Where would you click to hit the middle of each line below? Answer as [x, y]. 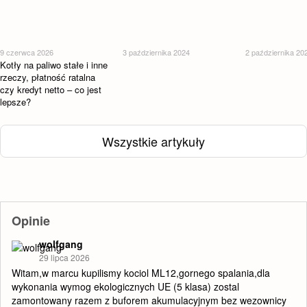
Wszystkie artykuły [153, 141]
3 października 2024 [157, 52]
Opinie [31, 221]
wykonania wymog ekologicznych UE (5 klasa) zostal [125, 287]
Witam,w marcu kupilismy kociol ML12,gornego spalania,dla [141, 273]
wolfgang [61, 244]
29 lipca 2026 [64, 258]
